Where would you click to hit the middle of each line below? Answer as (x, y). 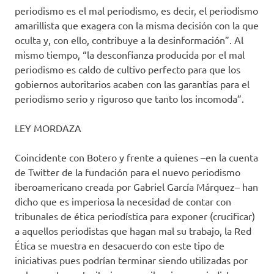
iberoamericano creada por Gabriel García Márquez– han (136, 187)
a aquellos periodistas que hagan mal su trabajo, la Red (133, 231)
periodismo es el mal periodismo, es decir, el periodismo (136, 11)
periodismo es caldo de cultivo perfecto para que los (128, 69)
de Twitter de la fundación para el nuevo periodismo (128, 172)
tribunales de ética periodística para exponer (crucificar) (135, 216)
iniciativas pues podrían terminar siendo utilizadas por (131, 260)
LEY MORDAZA (48, 128)
